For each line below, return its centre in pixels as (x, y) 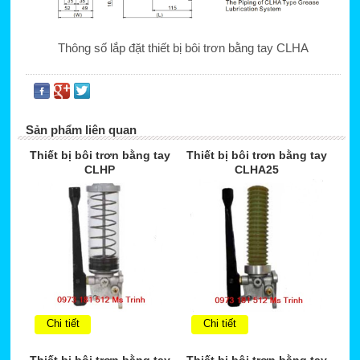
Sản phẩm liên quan (81, 129)
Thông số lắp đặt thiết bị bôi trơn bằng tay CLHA (183, 47)
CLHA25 (257, 169)
